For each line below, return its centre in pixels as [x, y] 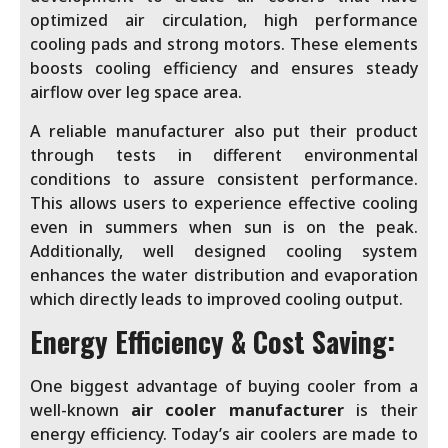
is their [381, 410]
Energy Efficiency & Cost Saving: [212, 342]
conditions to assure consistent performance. [224, 178]
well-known [81, 410]
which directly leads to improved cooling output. [216, 298]
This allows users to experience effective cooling [224, 202]
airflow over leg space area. [136, 92]
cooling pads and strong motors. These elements [224, 44]
